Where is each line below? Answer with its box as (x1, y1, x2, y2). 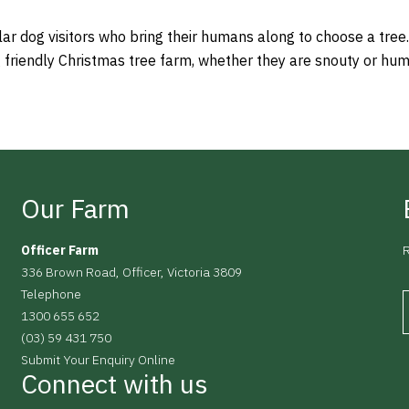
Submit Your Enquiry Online (20, 351, 175, 368)
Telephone (20, 286, 81, 302)
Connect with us (20, 366, 208, 401)
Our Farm (20, 191, 130, 225)
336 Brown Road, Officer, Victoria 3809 (20, 264, 242, 280)
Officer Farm (20, 242, 99, 258)
